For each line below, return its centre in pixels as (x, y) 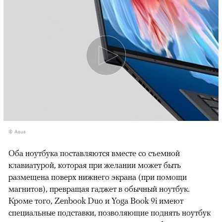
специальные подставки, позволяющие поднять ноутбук (110, 213)
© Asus (17, 131)
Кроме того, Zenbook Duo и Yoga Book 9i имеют (96, 201)
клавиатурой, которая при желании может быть (95, 165)
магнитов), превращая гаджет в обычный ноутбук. (99, 189)
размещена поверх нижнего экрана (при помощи (98, 177)
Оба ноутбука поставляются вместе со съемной (94, 153)
